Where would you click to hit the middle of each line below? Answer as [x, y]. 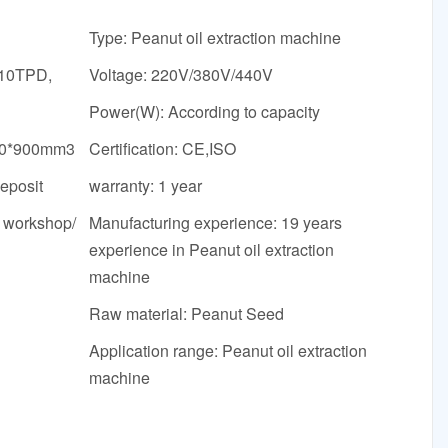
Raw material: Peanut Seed [187, 314]
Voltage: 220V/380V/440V [181, 75]
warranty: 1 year [146, 186]
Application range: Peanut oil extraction [228, 351]
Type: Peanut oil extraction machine [215, 38]
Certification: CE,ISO [163, 149]
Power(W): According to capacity [205, 112]
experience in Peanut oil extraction [212, 250]
